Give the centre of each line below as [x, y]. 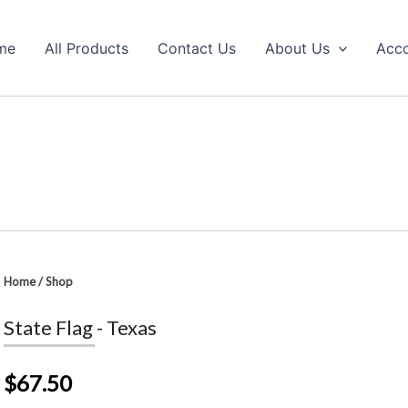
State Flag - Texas [80, 328]
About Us [297, 48]
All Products [86, 48]
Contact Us [196, 48]
